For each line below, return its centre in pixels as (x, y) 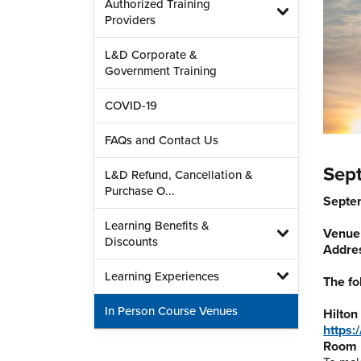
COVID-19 (131, 106)
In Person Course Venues (171, 311)
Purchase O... (139, 191)
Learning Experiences (162, 276)
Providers (130, 20)
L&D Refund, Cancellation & (178, 175)
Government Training (160, 71)
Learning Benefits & (157, 226)
